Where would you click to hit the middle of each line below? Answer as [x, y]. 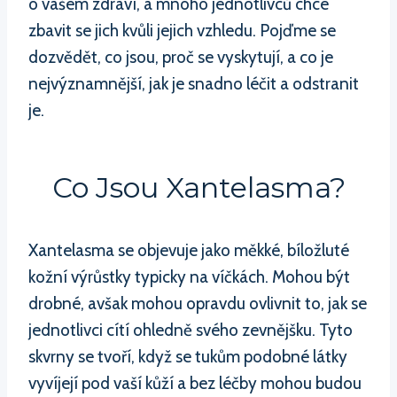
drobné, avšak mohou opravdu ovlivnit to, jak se [198, 304]
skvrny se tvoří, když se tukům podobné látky [188, 357]
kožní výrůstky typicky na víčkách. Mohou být [189, 277]
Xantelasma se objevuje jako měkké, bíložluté [189, 251]
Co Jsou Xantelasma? [198, 188]
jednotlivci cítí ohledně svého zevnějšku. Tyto [191, 331]
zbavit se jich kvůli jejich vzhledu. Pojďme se [182, 31]
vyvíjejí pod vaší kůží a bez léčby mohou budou [195, 384]
